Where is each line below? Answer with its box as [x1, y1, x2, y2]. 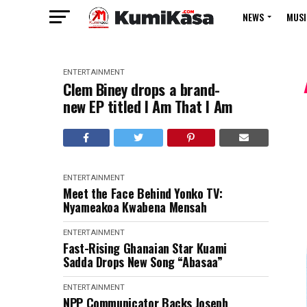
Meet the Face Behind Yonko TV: [63, 184, 223, 202]
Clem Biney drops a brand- [63, 78, 220, 100]
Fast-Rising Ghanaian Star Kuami [63, 239, 227, 257]
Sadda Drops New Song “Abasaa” [63, 253, 223, 271]
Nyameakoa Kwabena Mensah [63, 198, 207, 216]
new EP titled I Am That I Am [63, 95, 232, 117]
